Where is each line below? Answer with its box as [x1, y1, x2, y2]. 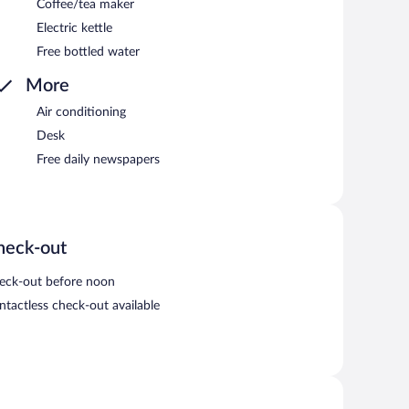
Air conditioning [37, 105, 126, 119]
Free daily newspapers [37, 152, 160, 166]
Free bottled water [37, 45, 140, 58]
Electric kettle [37, 21, 112, 35]
